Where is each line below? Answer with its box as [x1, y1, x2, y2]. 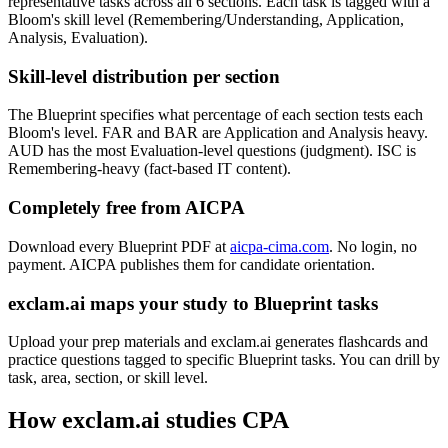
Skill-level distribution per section [8, 65, 280, 87]
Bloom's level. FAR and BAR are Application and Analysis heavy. [8, 124, 428, 142]
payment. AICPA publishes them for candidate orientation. [8, 255, 375, 273]
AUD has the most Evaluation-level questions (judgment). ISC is [8, 142, 416, 160]
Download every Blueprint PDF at [8, 237, 230, 255]
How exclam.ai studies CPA [8, 407, 289, 434]
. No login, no [329, 237, 417, 255]
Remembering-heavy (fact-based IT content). [8, 160, 291, 178]
